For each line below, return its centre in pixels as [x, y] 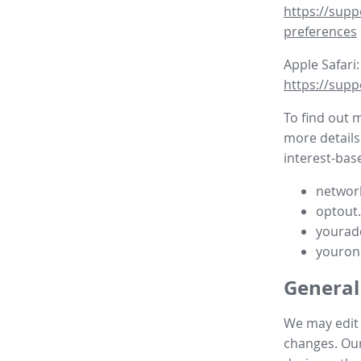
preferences [320, 32]
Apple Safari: [322, 65]
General [322, 288]
